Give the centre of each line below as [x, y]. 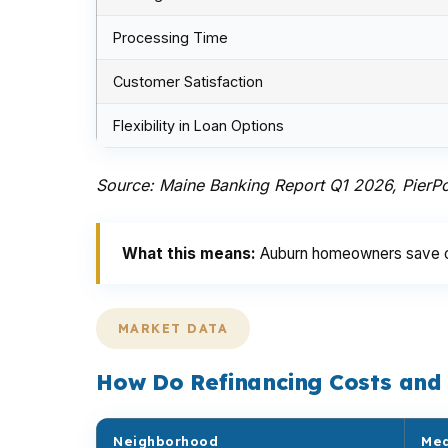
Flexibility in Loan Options [198, 125]
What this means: [189, 253]
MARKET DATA [173, 328]
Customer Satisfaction [188, 81]
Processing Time [170, 37]
